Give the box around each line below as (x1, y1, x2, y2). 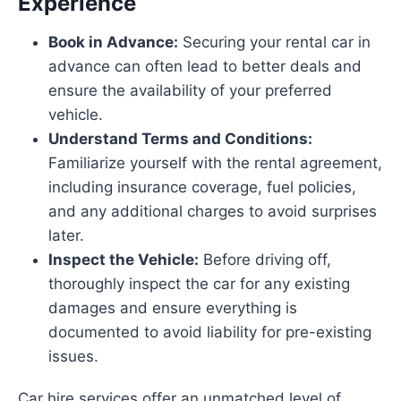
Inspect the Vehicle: (48, 251, 199, 269)
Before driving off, (199, 251, 331, 269)
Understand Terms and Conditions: (48, 130, 312, 149)
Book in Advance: (48, 33, 178, 52)
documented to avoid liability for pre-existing (48, 323, 371, 342)
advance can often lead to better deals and (48, 57, 362, 76)
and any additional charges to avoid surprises (48, 202, 377, 221)
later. (48, 226, 84, 245)
